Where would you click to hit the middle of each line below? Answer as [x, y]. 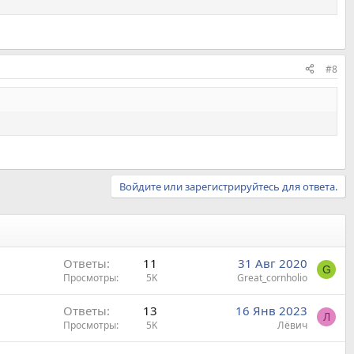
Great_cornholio [272, 278]
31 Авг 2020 [273, 264]
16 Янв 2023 [271, 311]
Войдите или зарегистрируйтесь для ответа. [228, 187]
